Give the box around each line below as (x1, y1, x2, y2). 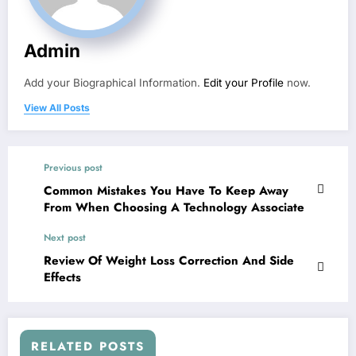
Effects (44, 268, 81, 286)
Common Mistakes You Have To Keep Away (44, 181, 288, 199)
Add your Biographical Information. (24, 75, 203, 89)
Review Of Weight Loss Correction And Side (44, 251, 294, 269)
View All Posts (24, 101, 90, 114)
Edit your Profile (203, 75, 284, 89)
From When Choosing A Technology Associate (44, 198, 304, 216)
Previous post (44, 160, 103, 175)
